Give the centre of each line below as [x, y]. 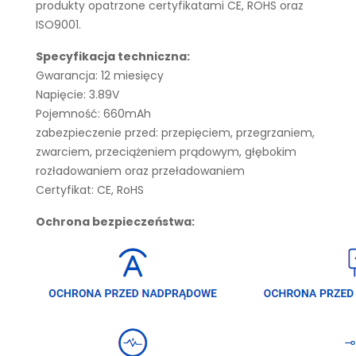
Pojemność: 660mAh [93, 114]
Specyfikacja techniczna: [113, 56]
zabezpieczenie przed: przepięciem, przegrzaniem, [175, 133]
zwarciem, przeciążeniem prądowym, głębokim [166, 152]
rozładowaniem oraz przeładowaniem [140, 171]
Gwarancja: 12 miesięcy [100, 75]
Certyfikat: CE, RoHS [90, 190]
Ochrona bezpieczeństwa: [115, 222]
